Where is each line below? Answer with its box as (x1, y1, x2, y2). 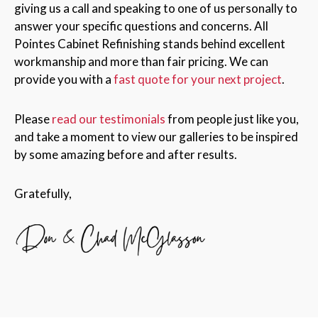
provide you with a (14, 72, 114, 87)
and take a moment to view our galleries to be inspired (14, 128, 298, 144)
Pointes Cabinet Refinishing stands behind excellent (14, 36, 285, 52)
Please (14, 111, 52, 126)
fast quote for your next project (114, 72, 282, 87)
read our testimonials (52, 111, 165, 126)
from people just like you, (165, 111, 299, 126)
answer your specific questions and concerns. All (14, 18, 268, 34)
